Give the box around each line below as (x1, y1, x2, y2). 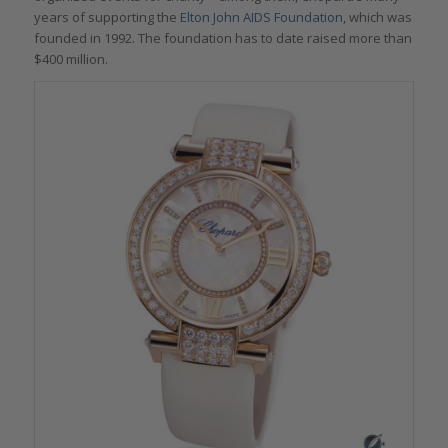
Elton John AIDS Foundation (179, 7, 343, 26)
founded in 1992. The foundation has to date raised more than (33, 28, 412, 47)
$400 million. (33, 49, 108, 68)
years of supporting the (33, 7, 180, 26)
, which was (342, 7, 412, 26)
